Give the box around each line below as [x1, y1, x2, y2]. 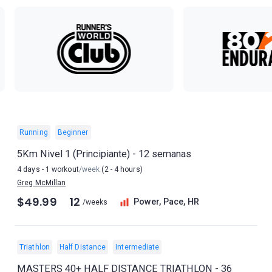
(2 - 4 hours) [100, 165, 143, 174]
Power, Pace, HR [134, 197, 199, 207]
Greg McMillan [17, 178, 66, 187]
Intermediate [115, 243, 160, 251]
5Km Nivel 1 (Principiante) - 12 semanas [17, 148, 191, 160]
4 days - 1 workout [17, 165, 79, 174]
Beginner [57, 128, 89, 137]
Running [19, 128, 48, 137]
